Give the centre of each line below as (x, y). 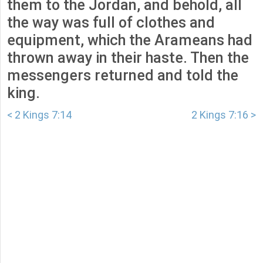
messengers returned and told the (123, 76)
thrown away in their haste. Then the (128, 58)
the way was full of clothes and (111, 23)
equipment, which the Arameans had (130, 41)
